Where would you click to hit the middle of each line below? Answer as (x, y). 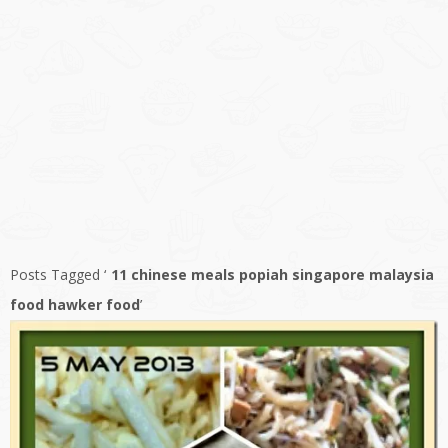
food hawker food (75, 305)
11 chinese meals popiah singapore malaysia (272, 275)
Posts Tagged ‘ (58, 275)
